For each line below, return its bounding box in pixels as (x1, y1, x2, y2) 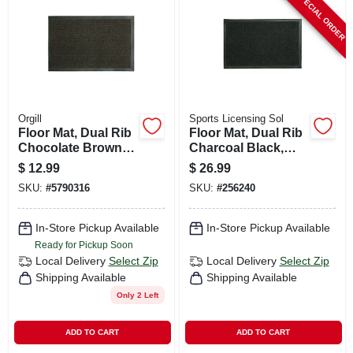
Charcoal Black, (188, 140, 284, 154)
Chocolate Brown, (17, 140, 125, 154)
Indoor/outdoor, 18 (17, 155, 128, 169)
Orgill (17, 113, 42, 124)
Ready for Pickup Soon (34, 239, 133, 251)
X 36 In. (188, 170, 232, 184)
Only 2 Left (116, 290, 158, 299)
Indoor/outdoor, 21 (188, 155, 299, 169)
